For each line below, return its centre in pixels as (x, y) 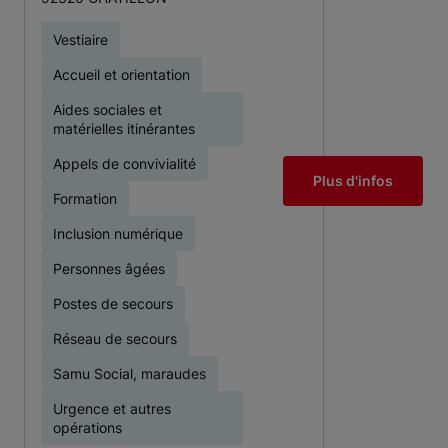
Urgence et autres (112, 408)
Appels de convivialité (124, 163)
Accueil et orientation (121, 74)
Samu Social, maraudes (129, 373)
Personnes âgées (109, 268)
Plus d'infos (353, 180)
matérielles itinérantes (124, 128)
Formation (85, 198)
